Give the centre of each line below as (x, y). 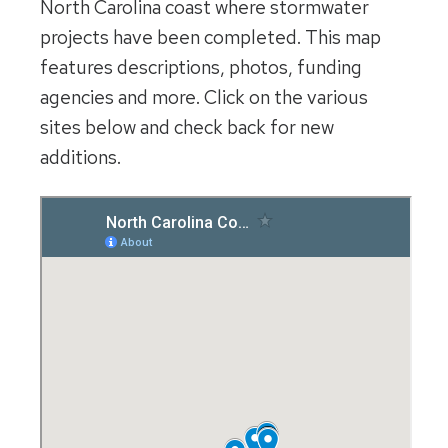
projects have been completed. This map (210, 38)
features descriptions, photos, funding (201, 68)
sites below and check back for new (187, 128)
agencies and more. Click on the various (204, 98)
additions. (80, 158)
